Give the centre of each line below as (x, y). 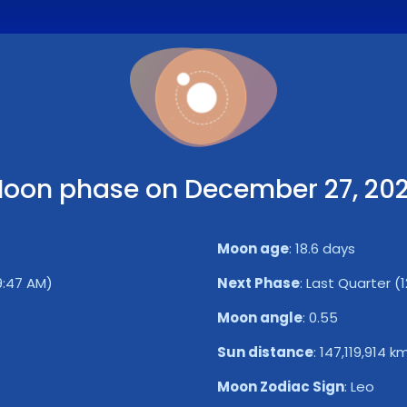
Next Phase (258, 283)
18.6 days (325, 248)
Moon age (253, 248)
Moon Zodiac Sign (281, 387)
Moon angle (260, 318)
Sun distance (265, 352)
